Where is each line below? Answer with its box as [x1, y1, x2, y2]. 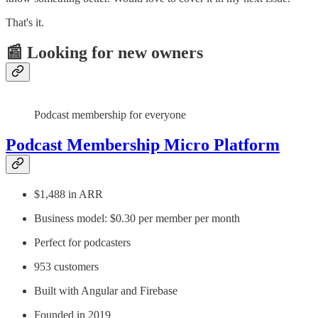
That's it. [6, 16, 44, 29]
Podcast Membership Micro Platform [6, 135, 280, 154]
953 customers [34, 260, 99, 273]
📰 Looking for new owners [6, 43, 203, 62]
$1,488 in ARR [34, 187, 103, 200]
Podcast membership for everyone [34, 108, 186, 121]
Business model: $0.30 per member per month [34, 212, 240, 224]
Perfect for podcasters [34, 236, 131, 248]
